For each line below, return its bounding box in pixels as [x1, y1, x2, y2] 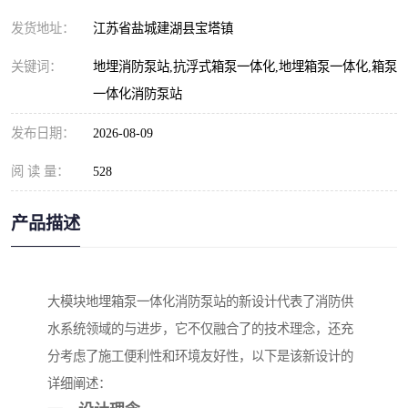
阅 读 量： [11, 164, 69, 178]
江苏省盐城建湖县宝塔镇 [93, 21, 240, 36]
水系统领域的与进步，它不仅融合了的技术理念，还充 [47, 321, 353, 337]
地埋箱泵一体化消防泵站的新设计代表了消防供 [86, 294, 353, 310]
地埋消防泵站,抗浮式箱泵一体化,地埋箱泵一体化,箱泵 [93, 59, 397, 74]
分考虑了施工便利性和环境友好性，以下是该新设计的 [47, 349, 353, 364]
